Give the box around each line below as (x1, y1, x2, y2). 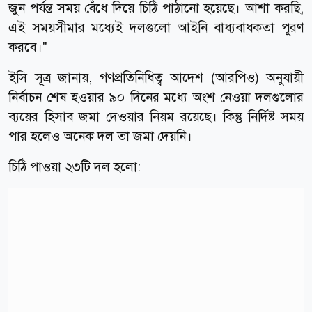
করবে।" (8, 38, 47, 56)
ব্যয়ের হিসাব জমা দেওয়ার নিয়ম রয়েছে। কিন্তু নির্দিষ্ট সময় (8, 107, 304, 125)
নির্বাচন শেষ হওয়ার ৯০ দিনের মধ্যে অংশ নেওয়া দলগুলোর (8, 88, 304, 106)
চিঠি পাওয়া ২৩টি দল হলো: (8, 157, 141, 175)
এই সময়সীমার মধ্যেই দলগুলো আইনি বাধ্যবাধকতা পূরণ (8, 18, 304, 36)
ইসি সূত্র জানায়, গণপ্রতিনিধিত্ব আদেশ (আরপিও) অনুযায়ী (8, 68, 304, 86)
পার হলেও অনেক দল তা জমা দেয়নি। (8, 127, 192, 145)
